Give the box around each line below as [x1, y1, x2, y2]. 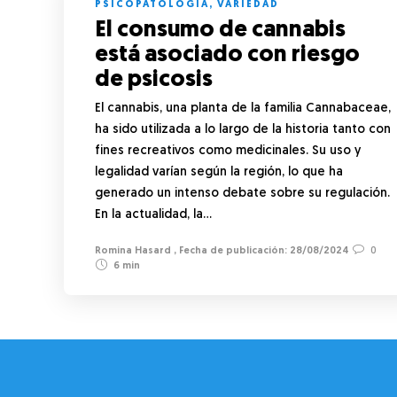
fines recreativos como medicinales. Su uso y [95, 144, 361, 158]
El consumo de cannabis [95, 18, 346, 43]
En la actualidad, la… [95, 207, 212, 222]
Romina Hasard [95, 245, 171, 256]
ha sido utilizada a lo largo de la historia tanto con [95, 122, 391, 136]
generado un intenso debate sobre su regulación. [95, 186, 390, 200]
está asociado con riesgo [95, 43, 360, 67]
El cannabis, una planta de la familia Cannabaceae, [95, 101, 391, 115]
